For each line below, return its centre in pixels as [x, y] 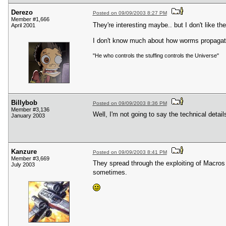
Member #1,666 [30, 19]
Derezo [22, 13]
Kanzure [24, 152]
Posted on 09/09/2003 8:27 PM [130, 13]
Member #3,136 [30, 110]
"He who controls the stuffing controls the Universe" [156, 55]
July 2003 [23, 165]
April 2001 [23, 25]
